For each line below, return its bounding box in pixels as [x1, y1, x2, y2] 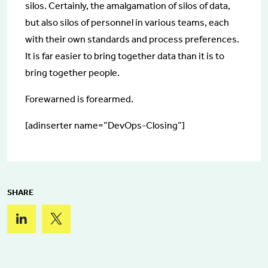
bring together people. [25, 66, 120, 78]
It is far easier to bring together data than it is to [25, 50, 224, 62]
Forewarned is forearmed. [25, 93, 133, 105]
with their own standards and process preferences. [25, 33, 239, 45]
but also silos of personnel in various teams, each [25, 16, 229, 28]
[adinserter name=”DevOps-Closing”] [25, 119, 185, 131]
